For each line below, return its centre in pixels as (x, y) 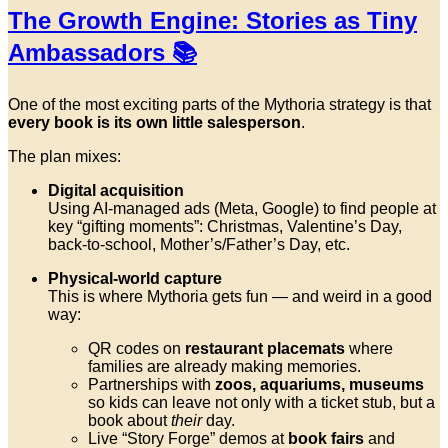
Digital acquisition (116, 190)
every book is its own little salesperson (154, 122)
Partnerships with (151, 384)
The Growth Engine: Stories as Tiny (212, 20)
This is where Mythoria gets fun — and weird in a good (240, 296)
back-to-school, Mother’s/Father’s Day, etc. (199, 244)
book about (129, 420)
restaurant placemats (265, 348)
